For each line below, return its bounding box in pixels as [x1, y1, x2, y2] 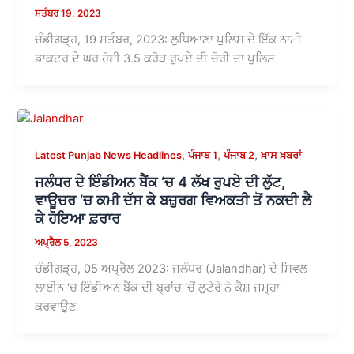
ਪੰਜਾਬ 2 [224, 149, 255, 161]
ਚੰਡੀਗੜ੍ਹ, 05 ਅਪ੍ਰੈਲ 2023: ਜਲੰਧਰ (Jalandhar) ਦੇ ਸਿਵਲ [35, 262, 308, 277]
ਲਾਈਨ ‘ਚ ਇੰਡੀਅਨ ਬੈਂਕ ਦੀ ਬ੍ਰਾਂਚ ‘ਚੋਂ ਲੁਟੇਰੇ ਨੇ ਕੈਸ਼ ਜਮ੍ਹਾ [35, 281, 281, 296]
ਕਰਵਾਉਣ [35, 299, 77, 314]
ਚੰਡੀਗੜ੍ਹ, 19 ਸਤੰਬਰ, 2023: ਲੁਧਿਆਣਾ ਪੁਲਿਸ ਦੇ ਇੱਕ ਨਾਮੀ [35, 32, 303, 47]
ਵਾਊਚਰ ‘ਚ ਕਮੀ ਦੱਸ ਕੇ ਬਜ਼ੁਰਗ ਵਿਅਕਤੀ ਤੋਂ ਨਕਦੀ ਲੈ [35, 191, 312, 209]
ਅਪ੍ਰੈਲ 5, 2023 [35, 237, 99, 249]
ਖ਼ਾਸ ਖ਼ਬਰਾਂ [261, 149, 303, 161]
